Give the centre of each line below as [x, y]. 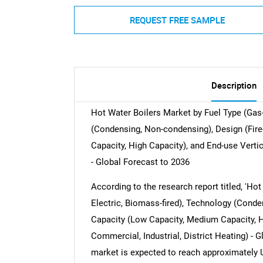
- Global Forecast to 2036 [140, 162]
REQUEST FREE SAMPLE [177, 20]
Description [234, 85]
